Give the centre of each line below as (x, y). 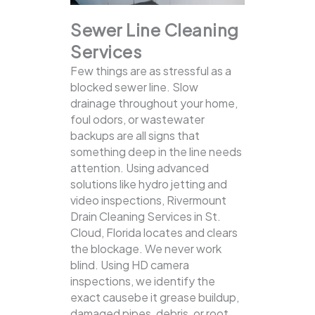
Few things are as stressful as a (151, 71)
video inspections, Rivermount (148, 200)
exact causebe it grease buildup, (155, 297)
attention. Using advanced (140, 168)
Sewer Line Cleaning (155, 30)
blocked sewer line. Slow (134, 87)
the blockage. (108, 249)
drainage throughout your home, (154, 103)
